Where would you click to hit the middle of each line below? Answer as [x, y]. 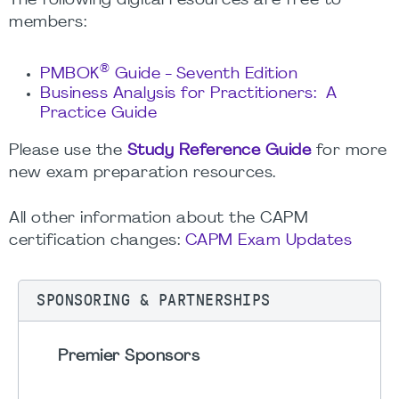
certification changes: [97, 240]
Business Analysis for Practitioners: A [189, 94]
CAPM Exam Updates [268, 240]
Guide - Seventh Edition [204, 74]
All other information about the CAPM [159, 218]
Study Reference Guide [219, 151]
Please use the [68, 151]
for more [349, 151]
